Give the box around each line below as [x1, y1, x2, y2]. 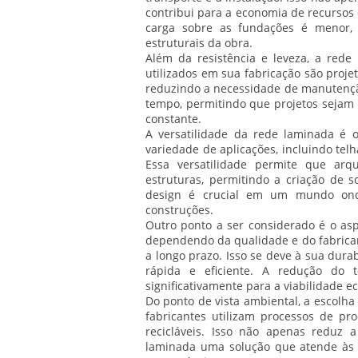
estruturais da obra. [145, 35, 253, 51]
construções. [145, 202, 213, 218]
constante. [145, 111, 201, 127]
